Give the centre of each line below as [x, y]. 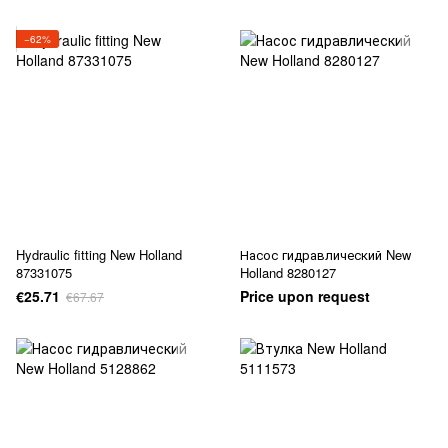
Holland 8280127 [288, 272]
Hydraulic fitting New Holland [99, 254]
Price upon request [305, 296]
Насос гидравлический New [325, 254]
